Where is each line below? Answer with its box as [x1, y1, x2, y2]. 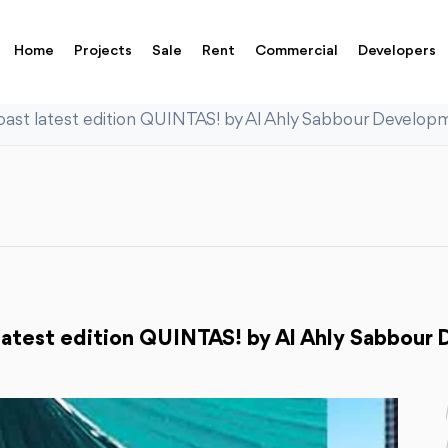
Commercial [255, 44, 339, 60]
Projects [74, 44, 133, 60]
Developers [358, 44, 437, 60]
